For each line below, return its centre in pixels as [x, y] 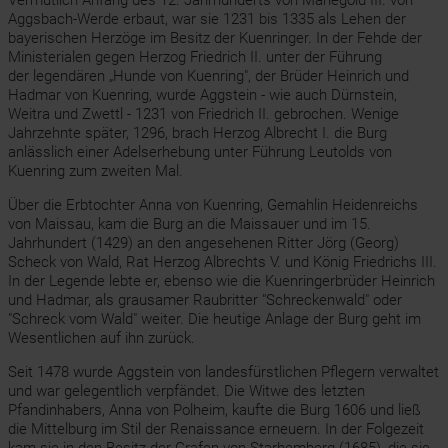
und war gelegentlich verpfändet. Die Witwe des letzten [186, 391]
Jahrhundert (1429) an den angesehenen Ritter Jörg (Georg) [203, 243]
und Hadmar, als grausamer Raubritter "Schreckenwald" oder [204, 300]
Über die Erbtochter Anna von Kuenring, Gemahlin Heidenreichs [212, 205]
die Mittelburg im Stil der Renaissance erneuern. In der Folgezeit [215, 429]
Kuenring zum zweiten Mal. [95, 171]
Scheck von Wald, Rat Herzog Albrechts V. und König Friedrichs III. [222, 262]
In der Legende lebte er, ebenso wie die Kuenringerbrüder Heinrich [221, 281]
